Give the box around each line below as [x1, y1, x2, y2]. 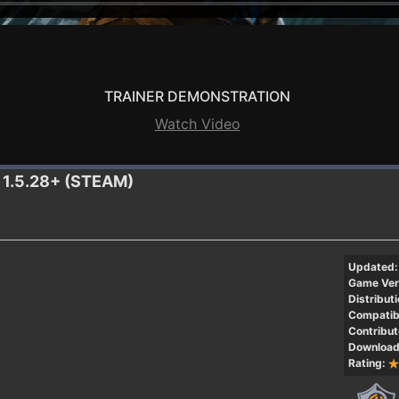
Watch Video [154, 114, 240, 133]
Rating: [347, 355, 386, 370]
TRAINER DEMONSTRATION [104, 86, 290, 105]
